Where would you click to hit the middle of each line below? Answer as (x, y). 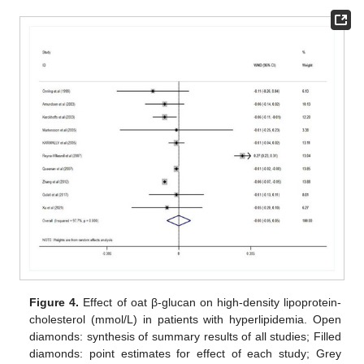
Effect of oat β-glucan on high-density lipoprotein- (210, 302)
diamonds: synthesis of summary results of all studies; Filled (185, 336)
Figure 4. (54, 302)
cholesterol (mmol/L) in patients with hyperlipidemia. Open (185, 319)
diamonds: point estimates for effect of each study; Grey (185, 353)
